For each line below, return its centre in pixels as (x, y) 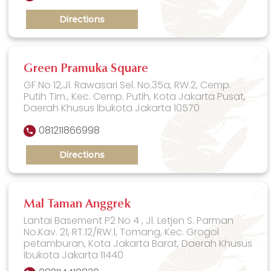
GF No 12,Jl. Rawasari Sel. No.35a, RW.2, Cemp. (128, 85)
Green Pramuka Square (86, 69)
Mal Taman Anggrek (77, 204)
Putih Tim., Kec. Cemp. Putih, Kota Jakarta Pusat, (135, 96)
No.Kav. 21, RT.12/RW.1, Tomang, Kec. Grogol (122, 232)
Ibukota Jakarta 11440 (74, 255)
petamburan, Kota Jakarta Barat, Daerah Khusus (138, 243)
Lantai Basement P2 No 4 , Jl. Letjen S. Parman (129, 220)
